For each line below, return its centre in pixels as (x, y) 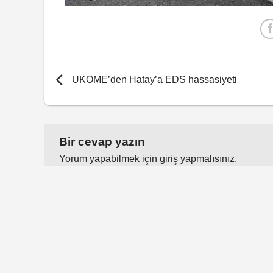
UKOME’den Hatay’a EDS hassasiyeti (153, 80)
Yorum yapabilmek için (109, 159)
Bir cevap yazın (104, 142)
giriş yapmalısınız (197, 159)
